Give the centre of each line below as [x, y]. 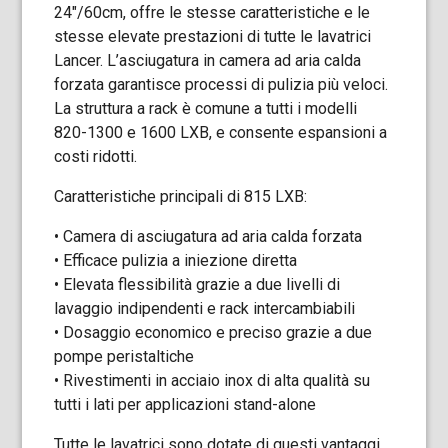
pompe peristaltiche [124, 356]
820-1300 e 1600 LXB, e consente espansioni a [221, 132]
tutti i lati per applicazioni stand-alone [185, 404]
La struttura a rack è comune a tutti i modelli [206, 108]
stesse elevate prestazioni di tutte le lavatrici [213, 36]
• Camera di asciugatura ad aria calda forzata [208, 236]
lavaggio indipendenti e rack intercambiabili [205, 308]
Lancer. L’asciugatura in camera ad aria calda [208, 60]
